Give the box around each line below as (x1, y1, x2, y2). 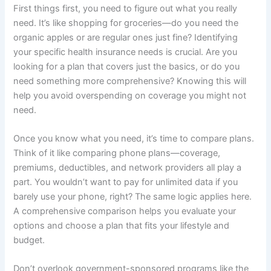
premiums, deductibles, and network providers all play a (13, 162, 242, 173)
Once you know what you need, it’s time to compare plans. (13, 132, 255, 144)
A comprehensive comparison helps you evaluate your (13, 205, 237, 217)
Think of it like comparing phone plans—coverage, (13, 147, 221, 158)
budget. (13, 234, 45, 246)
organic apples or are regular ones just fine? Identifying (13, 31, 238, 43)
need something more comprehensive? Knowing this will (13, 75, 247, 87)
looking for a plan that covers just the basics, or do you (13, 60, 240, 72)
